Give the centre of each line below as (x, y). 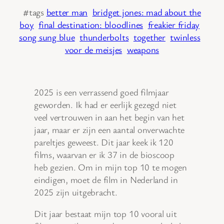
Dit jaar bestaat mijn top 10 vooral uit (105, 214)
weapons (143, 49)
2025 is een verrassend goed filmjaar (101, 92)
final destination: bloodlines (91, 24)
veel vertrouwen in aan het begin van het (109, 117)
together (149, 37)
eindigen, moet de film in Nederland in (106, 179)
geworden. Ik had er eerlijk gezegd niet (105, 104)
